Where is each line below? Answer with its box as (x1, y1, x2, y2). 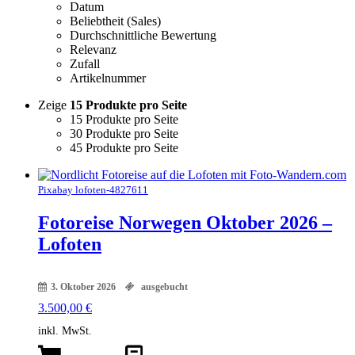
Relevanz (70, 42, 116, 56)
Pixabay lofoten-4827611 (38, 183, 148, 196)
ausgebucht (139, 281, 188, 292)
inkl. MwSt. (38, 323, 92, 337)
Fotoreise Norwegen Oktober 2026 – (38, 212, 332, 233)
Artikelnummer (70, 71, 146, 85)
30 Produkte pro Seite (70, 126, 178, 140)
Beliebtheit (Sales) (70, 13, 161, 28)
